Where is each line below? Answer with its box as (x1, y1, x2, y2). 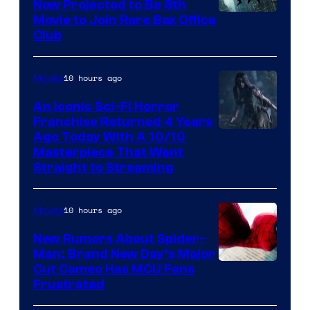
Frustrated (33, 277, 104, 293)
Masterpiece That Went (33, 145, 183, 161)
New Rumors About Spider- (33, 231, 206, 247)
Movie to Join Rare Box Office (33, 12, 216, 28)
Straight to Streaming (33, 160, 174, 176)
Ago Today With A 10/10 (33, 129, 185, 145)
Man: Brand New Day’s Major (33, 246, 215, 262)
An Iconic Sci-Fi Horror (33, 99, 179, 115)
